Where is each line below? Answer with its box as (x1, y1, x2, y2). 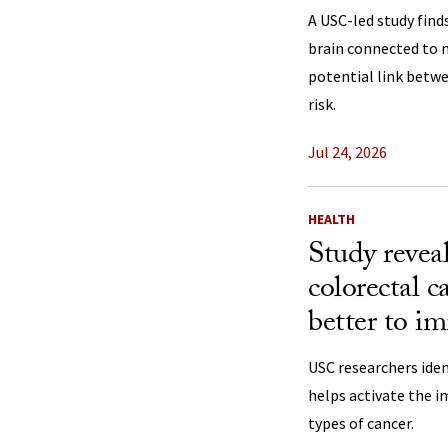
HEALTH (308, 210, 355, 228)
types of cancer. (308, 413, 414, 433)
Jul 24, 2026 (308, 142, 387, 162)
